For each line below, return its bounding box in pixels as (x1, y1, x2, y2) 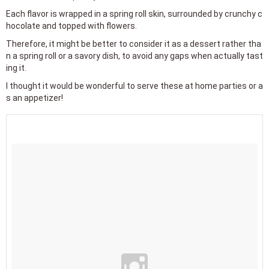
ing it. (6, 62, 26, 73)
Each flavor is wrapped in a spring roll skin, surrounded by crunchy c (6, 8, 262, 19)
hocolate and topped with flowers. (6, 20, 137, 31)
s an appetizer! (6, 92, 63, 103)
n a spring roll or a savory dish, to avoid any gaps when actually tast (6, 50, 263, 61)
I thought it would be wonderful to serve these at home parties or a (6, 80, 263, 91)
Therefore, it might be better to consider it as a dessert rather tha (6, 38, 261, 49)
